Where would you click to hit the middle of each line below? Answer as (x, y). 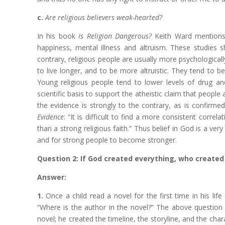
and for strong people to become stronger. (107, 140)
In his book (58, 36)
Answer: (51, 177)
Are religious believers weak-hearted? (103, 17)
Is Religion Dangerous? (115, 36)
